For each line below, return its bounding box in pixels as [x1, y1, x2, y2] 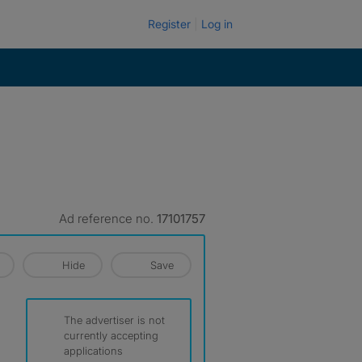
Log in [201, 17, 233, 31]
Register [148, 17, 191, 31]
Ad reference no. [59, 211, 157, 226]
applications [64, 344, 123, 357]
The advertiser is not [64, 314, 165, 326]
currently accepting [64, 329, 158, 342]
